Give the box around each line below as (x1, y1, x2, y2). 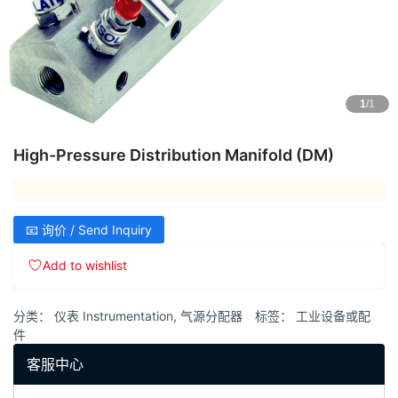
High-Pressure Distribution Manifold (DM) (13, 146, 334, 165)
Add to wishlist (42, 257, 127, 273)
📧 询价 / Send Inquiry (26, 221, 152, 237)
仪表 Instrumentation (54, 308, 173, 324)
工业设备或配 (296, 308, 370, 324)
